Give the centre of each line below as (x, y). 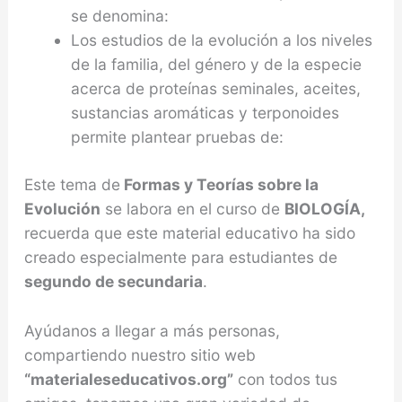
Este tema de (72, 184)
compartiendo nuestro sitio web (140, 354)
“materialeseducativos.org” (128, 379)
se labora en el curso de (192, 208)
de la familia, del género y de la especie (216, 64)
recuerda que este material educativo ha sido (189, 232)
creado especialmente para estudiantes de (180, 257)
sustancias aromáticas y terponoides (205, 112)
